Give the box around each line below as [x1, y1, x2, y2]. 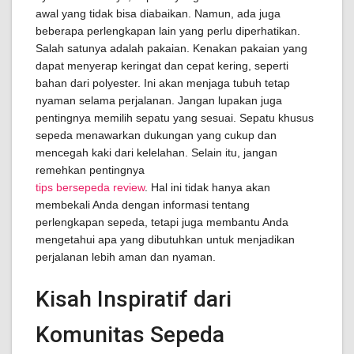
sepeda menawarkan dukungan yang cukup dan [36, 129, 277, 141]
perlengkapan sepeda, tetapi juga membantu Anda [36, 216, 288, 228]
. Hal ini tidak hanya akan [145, 181, 270, 194]
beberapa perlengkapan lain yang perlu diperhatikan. [36, 24, 300, 37]
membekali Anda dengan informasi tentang [36, 198, 250, 211]
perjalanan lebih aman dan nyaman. [36, 250, 216, 263]
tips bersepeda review [36, 181, 145, 194]
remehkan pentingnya [36, 164, 145, 176]
